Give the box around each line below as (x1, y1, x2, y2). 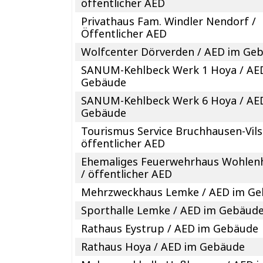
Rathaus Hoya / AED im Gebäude (81, 239, 245, 254)
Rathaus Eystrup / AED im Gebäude (81, 221, 259, 235)
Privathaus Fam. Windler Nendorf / (81, 14, 257, 28)
